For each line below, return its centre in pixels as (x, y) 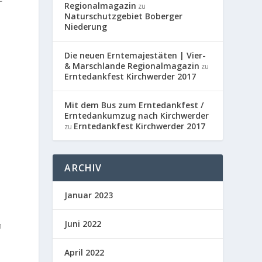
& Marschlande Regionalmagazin (132, 65)
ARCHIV (83, 168)
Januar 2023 (89, 195)
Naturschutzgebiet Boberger (124, 16)
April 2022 (85, 252)
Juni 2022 (83, 223)
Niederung (86, 26)
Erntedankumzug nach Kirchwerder (137, 115)
